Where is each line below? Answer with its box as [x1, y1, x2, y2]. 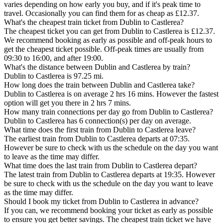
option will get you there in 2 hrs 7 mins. [4, 98, 131, 107]
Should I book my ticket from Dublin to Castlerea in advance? [4, 197, 199, 206]
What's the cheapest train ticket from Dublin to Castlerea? [4, 17, 184, 26]
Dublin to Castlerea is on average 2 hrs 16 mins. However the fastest [4, 89, 219, 98]
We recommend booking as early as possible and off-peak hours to [4, 35, 212, 44]
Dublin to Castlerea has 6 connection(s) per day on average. [4, 116, 191, 125]
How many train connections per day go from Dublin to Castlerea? [4, 107, 213, 116]
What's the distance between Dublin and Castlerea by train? [4, 62, 190, 71]
